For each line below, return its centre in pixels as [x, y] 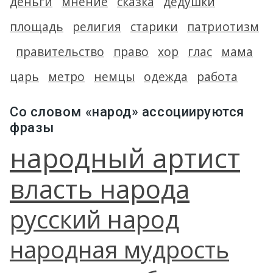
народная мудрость [119, 249]
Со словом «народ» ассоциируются [127, 112]
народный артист [125, 158]
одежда [166, 76]
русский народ [94, 219]
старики [154, 27]
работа [217, 76]
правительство [60, 51]
